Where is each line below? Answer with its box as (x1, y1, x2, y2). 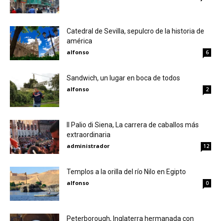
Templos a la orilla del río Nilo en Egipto (67, 167, 186, 176)
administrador (67, 142, 110, 149)
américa (67, 37, 92, 45)
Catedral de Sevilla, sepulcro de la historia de (67, 27, 204, 35)
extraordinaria (67, 130, 110, 139)
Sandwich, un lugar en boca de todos (67, 74, 180, 82)
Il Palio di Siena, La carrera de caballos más (67, 120, 199, 129)
